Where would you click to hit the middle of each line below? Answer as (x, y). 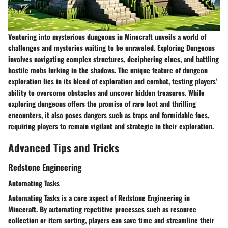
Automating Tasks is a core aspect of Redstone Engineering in (99, 198)
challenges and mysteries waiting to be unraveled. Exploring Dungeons (111, 47)
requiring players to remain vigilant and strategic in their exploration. (111, 126)
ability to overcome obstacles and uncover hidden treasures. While (106, 92)
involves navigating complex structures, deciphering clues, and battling (113, 59)
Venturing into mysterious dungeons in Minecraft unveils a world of (107, 36)
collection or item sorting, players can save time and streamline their (111, 220)
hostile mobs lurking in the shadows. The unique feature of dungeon (108, 70)
